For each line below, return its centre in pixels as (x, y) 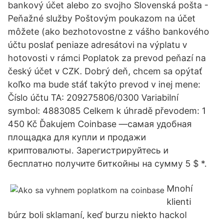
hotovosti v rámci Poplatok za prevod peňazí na (107, 58)
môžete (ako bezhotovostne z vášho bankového (109, 32)
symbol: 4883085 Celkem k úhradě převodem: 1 (107, 111)
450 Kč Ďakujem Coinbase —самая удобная (100, 124)
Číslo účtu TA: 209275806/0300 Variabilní (93, 98)
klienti (179, 202)
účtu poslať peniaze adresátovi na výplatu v (98, 45)
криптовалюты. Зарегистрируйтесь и (88, 150)
